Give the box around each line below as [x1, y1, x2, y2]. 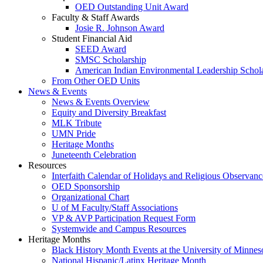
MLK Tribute [52, 118, 102, 128]
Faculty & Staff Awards [52, 12, 139, 22]
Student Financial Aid [52, 33, 132, 43]
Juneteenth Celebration [52, 150, 136, 160]
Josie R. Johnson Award [75, 23, 164, 33]
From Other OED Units [52, 76, 140, 86]
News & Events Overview [52, 97, 150, 107]
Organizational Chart [52, 192, 129, 202]
